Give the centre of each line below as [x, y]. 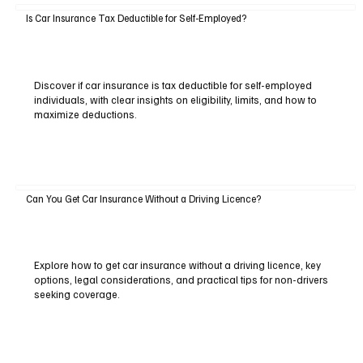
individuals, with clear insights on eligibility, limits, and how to [175, 100]
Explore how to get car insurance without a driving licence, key [177, 265]
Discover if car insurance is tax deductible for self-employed [173, 85]
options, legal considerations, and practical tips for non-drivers [181, 280]
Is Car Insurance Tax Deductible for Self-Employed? [136, 18]
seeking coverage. [77, 295]
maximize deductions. [85, 115]
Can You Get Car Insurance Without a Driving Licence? [143, 198]
